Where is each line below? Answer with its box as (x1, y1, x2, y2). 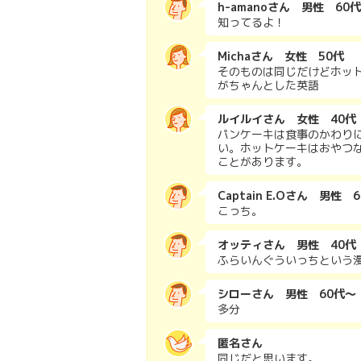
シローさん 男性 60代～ (218, 286, 356, 301)
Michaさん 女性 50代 (218, 48, 344, 64)
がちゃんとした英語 (218, 77, 319, 93)
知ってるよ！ (218, 15, 285, 30)
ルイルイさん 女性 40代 (218, 111, 356, 127)
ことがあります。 (218, 154, 308, 169)
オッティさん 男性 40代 (218, 237, 356, 252)
